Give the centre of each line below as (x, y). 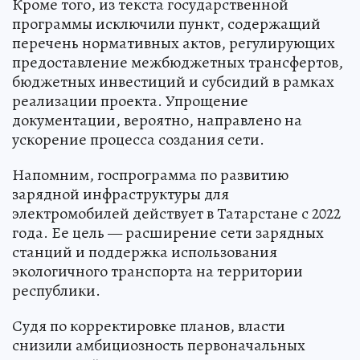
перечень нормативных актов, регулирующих (174, 43)
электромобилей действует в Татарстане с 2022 (176, 214)
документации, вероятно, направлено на (157, 121)
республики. (56, 291)
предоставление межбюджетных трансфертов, (178, 63)
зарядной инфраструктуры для (121, 194)
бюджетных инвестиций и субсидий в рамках (173, 82)
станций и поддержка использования (145, 252)
